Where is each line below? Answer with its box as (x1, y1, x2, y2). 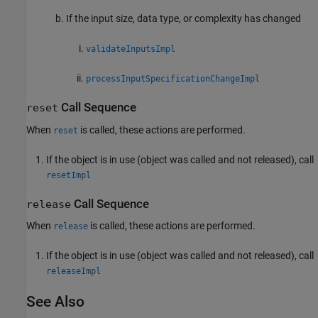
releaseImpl (46, 266, 101, 277)
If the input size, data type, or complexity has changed (66, 13, 301, 25)
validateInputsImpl (86, 44, 175, 55)
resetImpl (46, 170, 91, 180)
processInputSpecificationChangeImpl (86, 74, 260, 84)
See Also (26, 293, 84, 311)
